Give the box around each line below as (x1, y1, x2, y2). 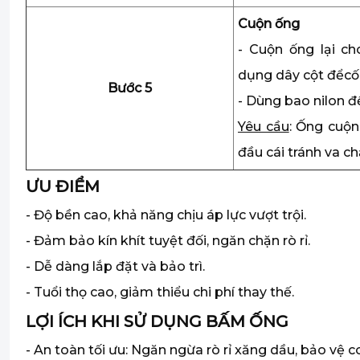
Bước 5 (108, 80, 152, 96)
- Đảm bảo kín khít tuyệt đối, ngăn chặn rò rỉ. (26, 233, 310, 248)
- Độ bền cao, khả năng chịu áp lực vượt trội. (26, 207, 306, 223)
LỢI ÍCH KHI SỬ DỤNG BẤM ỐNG (26, 312, 288, 331)
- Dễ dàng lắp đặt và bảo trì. (26, 259, 205, 274)
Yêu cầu (238, 119, 289, 134)
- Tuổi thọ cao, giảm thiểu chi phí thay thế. (26, 284, 294, 300)
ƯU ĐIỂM (26, 177, 100, 196)
